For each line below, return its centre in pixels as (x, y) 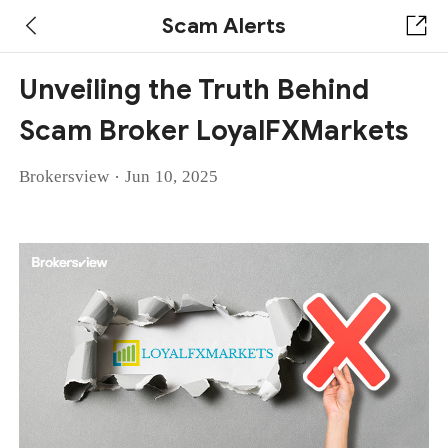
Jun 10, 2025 (172, 177)
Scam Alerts (224, 25)
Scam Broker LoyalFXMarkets (214, 131)
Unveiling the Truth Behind (194, 90)
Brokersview (64, 177)
